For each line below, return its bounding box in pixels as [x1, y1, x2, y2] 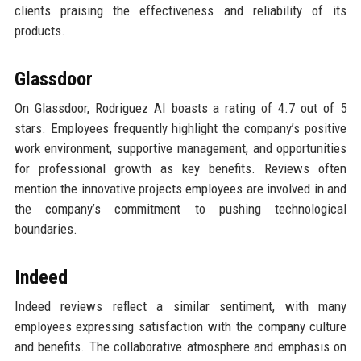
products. [14, 23, 65, 39]
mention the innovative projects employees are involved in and [14, 180, 347, 197]
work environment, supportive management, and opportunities [14, 140, 347, 157]
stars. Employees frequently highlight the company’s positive [14, 120, 347, 137]
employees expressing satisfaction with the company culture [14, 318, 347, 335]
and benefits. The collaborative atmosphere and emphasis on [14, 338, 347, 355]
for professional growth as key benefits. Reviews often [14, 160, 347, 177]
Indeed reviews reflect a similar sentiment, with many [14, 298, 347, 315]
